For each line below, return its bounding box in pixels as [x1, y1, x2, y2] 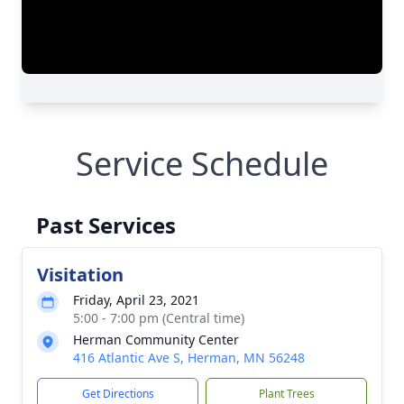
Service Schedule [76, 142, 328, 186]
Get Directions [81, 386, 154, 401]
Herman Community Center [73, 331, 239, 348]
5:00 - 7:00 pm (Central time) [73, 309, 244, 326]
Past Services [36, 210, 176, 240]
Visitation [37, 262, 124, 287]
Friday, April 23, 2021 [73, 291, 199, 308]
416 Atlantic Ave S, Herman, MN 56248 [73, 349, 305, 366]
